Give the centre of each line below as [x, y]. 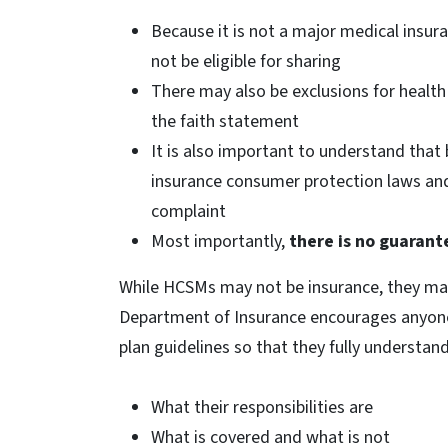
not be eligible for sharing [246, 61]
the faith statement [225, 121]
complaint [188, 211]
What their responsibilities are [262, 407]
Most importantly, [220, 241]
